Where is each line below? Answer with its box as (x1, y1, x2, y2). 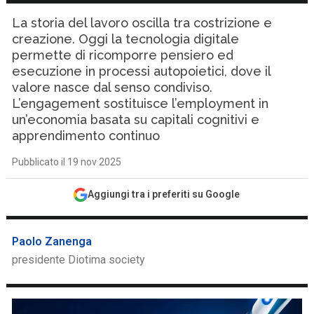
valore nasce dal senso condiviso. (12, 80, 213, 95)
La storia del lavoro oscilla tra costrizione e (12, 15, 273, 30)
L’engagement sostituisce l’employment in (12, 96, 269, 111)
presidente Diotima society (12, 253, 146, 266)
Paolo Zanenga (12, 235, 93, 248)
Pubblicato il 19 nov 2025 (12, 156, 122, 168)
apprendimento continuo (12, 128, 161, 143)
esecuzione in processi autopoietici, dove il (12, 64, 271, 78)
